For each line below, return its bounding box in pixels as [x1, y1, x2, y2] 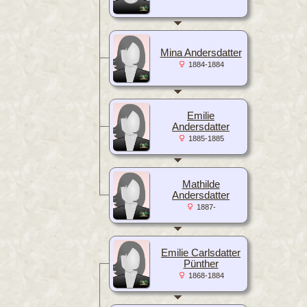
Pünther [183, 258, 219, 269]
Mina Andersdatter [160, 47, 242, 58]
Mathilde [182, 178, 220, 190]
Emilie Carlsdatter [161, 247, 241, 258]
